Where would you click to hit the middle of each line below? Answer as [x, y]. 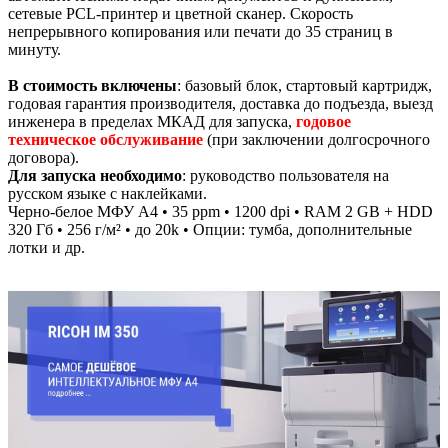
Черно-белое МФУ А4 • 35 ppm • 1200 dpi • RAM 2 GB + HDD [220, 211]
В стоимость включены [92, 85]
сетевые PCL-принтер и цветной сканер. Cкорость [180, 13]
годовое [323, 121]
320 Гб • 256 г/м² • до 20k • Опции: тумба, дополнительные [210, 229]
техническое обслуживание [105, 139]
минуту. [34, 49]
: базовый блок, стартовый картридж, [304, 85]
